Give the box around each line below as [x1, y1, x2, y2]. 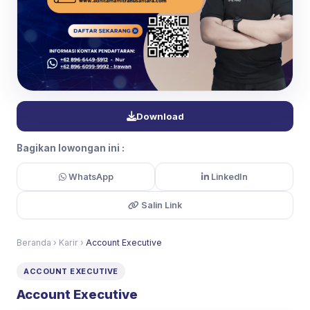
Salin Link [139, 199, 182, 210]
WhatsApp [66, 171, 113, 182]
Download [136, 110, 184, 122]
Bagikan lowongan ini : [17, 142, 125, 154]
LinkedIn [208, 171, 248, 182]
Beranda [17, 237, 51, 248]
